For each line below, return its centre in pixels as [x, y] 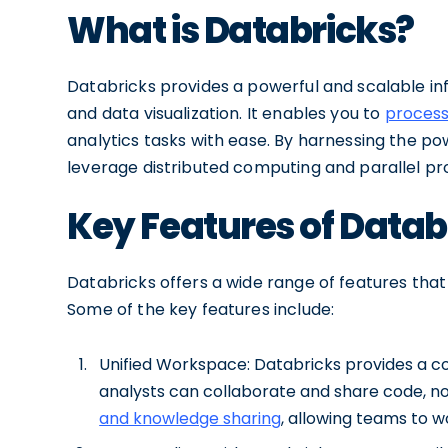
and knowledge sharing [190, 418]
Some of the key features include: [201, 309]
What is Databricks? [240, 30]
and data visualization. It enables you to [226, 113]
